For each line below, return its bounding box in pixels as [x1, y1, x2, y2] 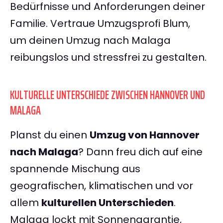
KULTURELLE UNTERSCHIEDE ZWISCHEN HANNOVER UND [10, 86, 205, 105]
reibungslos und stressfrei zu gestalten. [10, 50, 207, 65]
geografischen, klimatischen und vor [10, 179, 193, 193]
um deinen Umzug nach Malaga [10, 33, 171, 48]
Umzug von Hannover [90, 128, 200, 142]
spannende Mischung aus [10, 162, 140, 176]
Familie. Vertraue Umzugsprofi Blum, [10, 16, 190, 31]
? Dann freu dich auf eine [78, 145, 203, 159]
